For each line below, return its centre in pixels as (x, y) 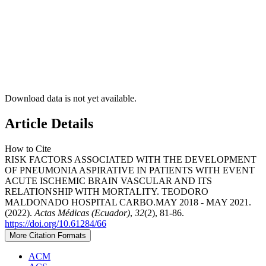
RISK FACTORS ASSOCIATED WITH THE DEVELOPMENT (131, 159)
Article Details (49, 124)
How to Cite (28, 148)
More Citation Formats (48, 235)
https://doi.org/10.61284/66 (56, 223)
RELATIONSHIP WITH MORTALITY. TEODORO (107, 191)
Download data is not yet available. (71, 99)
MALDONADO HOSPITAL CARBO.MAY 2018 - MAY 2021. (128, 202)
